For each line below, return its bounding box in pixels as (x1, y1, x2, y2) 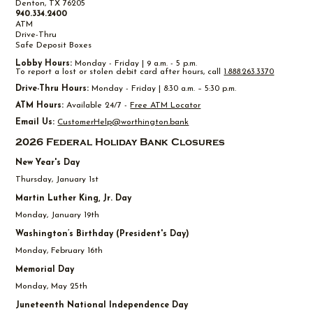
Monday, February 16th (15, 246, 103, 255)
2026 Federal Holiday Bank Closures (15, 136, 226, 149)
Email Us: (15, 118, 55, 127)
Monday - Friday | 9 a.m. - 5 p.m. (72, 59, 198, 68)
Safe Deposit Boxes (15, 41, 92, 50)
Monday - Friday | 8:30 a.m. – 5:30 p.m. (89, 85, 237, 94)
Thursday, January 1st (15, 175, 99, 184)
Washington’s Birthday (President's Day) (15, 229, 190, 238)
